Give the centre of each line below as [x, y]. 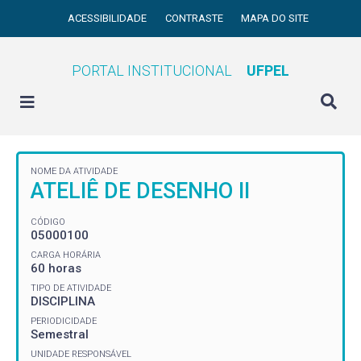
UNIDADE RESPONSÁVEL [81, 354]
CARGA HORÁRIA [66, 255]
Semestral [60, 334]
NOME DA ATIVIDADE [74, 171]
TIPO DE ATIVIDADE [71, 288]
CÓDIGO [48, 222]
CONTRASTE [195, 18]
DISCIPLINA [63, 301]
